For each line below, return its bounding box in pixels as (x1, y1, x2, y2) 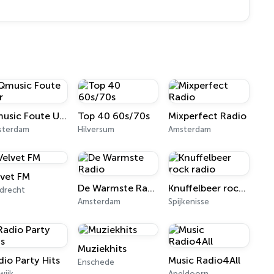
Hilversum (77, 125, 114, 134)
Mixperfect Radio (168, 110, 247, 122)
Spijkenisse (168, 197, 210, 206)
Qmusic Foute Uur (59, 110, 67, 122)
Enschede (77, 257, 114, 267)
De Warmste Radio (147, 182, 155, 194)
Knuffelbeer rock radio (239, 182, 246, 194)
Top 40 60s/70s (77, 110, 150, 122)
